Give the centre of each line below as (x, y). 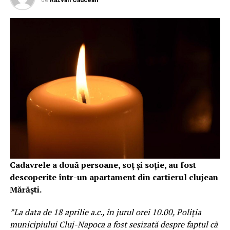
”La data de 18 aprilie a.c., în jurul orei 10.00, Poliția (105, 212)
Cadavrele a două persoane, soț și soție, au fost (103, 165)
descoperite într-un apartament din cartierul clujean (114, 177)
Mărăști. (25, 189)
